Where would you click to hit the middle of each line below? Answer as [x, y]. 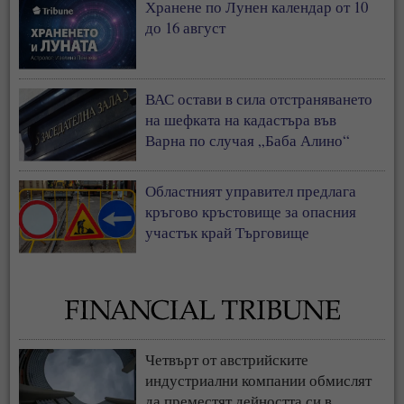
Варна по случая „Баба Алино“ [248, 140]
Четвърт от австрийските [227, 359]
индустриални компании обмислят [259, 380]
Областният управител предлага [251, 190]
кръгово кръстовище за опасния [251, 211]
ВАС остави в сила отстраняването [259, 98]
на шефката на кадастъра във [241, 119]
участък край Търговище [228, 232]
